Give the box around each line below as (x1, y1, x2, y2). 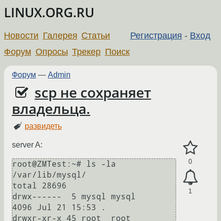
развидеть (25, 122, 62, 131)
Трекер (72, 46, 101, 57)
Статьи (81, 30, 110, 40)
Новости (4, 30, 38, 40)
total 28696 (12, 181, 67, 191)
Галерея (42, 30, 77, 40)
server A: (12, 141, 42, 149)
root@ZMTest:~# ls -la (12, 159, 116, 169)
